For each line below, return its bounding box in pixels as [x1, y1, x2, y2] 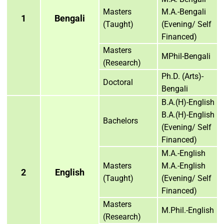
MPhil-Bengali [161, 51, 210, 61]
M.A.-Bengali [161, 6, 206, 16]
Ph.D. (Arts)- [161, 71, 203, 81]
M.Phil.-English [161, 205, 214, 215]
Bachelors [103, 115, 138, 125]
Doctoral [103, 77, 133, 87]
